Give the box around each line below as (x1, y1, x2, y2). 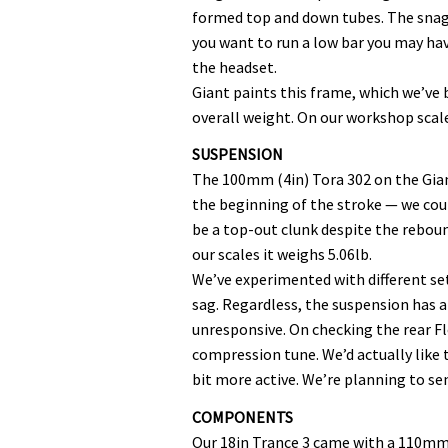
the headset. (192, 56, 277, 77)
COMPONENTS (192, 406, 293, 427)
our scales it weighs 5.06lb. (192, 244, 372, 264)
